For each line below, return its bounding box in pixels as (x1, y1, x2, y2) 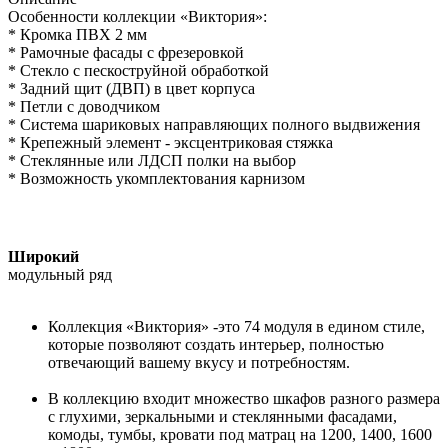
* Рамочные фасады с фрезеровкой (8, 44, 244, 62)
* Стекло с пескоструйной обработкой (8, 62, 269, 80)
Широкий (8, 248, 79, 266)
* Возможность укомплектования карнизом (8, 170, 305, 188)
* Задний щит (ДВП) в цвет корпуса (8, 80, 255, 98)
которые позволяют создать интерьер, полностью (48, 336, 384, 354)
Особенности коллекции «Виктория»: (8, 8, 267, 26)
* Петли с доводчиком (8, 98, 160, 116)
